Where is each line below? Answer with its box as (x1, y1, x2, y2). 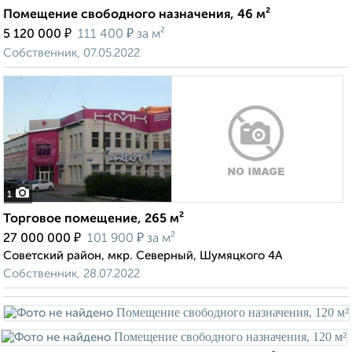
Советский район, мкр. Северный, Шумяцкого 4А (3, 250, 283, 262)
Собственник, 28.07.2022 (3, 268, 140, 280)
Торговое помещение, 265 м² (3, 213, 184, 226)
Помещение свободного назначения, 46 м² (3, 9, 270, 22)
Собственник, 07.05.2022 (3, 47, 140, 60)
